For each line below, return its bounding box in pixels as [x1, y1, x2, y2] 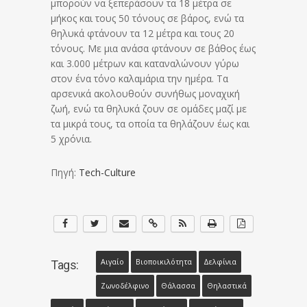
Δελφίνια [203, 257, 236, 267]
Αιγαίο [100, 257, 124, 267]
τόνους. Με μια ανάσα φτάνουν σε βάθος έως [51, 42, 256, 56]
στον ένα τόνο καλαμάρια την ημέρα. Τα [51, 72, 228, 86]
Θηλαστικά [206, 281, 247, 291]
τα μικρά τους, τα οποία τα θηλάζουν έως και [51, 117, 249, 131]
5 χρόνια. [51, 132, 92, 146]
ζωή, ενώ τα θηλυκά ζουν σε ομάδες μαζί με [51, 102, 247, 116]
